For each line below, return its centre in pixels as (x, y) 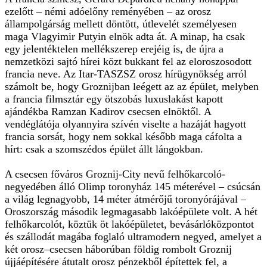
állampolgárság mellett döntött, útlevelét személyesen (121, 24)
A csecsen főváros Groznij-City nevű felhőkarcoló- (115, 174)
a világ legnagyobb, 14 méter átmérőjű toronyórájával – (125, 199)
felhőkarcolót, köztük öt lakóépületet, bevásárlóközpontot (129, 224)
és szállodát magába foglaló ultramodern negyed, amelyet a (133, 237)
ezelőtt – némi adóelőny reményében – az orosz (108, 12)
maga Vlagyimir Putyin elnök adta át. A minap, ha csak (125, 37)
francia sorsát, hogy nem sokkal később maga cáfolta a (123, 137)
